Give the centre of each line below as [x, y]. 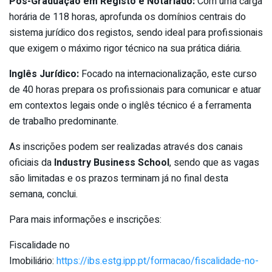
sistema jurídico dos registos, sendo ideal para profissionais [136, 32]
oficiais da [32, 162]
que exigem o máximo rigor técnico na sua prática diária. [125, 48]
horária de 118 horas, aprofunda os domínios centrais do [127, 17]
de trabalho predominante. [64, 121]
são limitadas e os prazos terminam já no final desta [119, 178]
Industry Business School [112, 162]
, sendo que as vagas [214, 162]
